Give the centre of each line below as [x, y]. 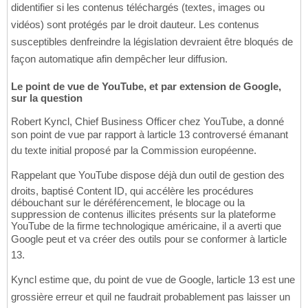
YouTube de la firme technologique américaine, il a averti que [146, 226]
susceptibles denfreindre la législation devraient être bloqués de [152, 42]
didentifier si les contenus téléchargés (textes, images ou [138, 8]
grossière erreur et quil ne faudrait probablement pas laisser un [151, 297]
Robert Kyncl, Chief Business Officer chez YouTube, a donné [147, 122]
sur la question [47, 98]
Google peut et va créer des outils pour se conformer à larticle [149, 239]
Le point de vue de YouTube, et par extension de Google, [146, 87]
